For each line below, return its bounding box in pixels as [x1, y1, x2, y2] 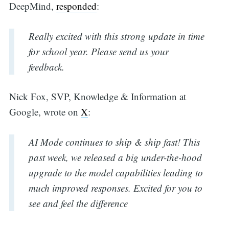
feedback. [28, 60, 64, 73]
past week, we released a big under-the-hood [28, 150, 202, 164]
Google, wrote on [9, 105, 81, 119]
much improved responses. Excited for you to [28, 181, 202, 194]
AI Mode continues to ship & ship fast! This [28, 135, 200, 148]
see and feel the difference [28, 196, 128, 210]
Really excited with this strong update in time [28, 29, 204, 42]
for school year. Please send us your [28, 44, 169, 58]
